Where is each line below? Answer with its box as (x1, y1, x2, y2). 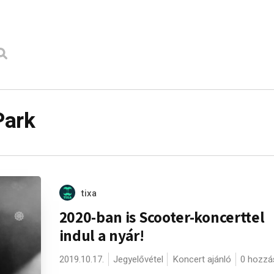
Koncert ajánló (172, 252, 231, 266)
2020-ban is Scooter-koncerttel (59, 206, 265, 227)
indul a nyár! (59, 224, 144, 245)
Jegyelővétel (113, 252, 163, 266)
